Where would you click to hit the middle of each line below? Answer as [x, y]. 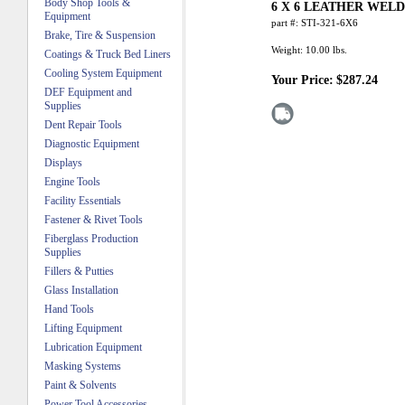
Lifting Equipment [83, 328]
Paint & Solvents [80, 385]
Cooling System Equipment [103, 73]
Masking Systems [83, 366]
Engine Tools [72, 182]
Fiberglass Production [91, 239]
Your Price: [302, 80]
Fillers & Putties [79, 271]
